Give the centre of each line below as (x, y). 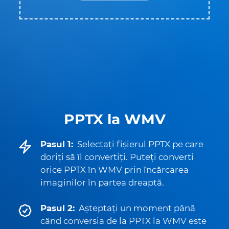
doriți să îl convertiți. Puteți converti (117, 157)
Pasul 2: (58, 208)
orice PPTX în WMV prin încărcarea (114, 170)
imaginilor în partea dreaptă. (102, 182)
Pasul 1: (57, 144)
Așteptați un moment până (137, 208)
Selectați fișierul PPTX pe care (140, 144)
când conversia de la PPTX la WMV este (123, 221)
